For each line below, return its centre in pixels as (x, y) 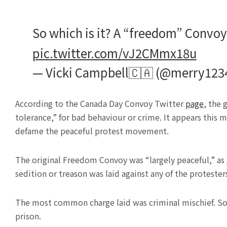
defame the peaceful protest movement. (92, 131)
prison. (28, 216)
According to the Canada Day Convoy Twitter (100, 103)
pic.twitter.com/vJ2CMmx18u (114, 53)
